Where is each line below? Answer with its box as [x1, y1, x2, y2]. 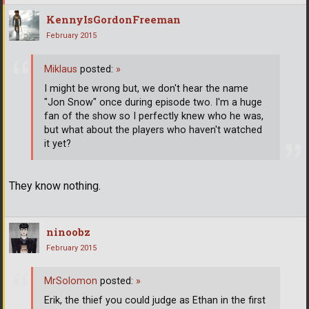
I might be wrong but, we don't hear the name [44, 83, 248, 95]
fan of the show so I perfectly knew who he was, [44, 110, 263, 123]
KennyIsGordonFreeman [46, 12, 181, 27]
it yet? [44, 138, 71, 150]
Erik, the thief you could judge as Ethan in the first [44, 295, 266, 307]
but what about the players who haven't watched [44, 124, 262, 137]
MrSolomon [44, 275, 97, 288]
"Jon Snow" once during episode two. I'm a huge [44, 97, 262, 109]
